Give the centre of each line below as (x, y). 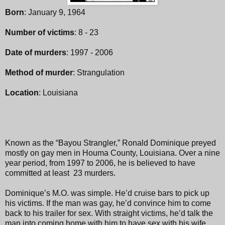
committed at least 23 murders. (60, 173)
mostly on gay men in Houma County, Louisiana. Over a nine (113, 153)
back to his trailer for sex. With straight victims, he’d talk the (109, 213)
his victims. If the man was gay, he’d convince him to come (108, 203)
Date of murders (36, 52)
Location (22, 92)
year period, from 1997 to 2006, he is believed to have (100, 163)
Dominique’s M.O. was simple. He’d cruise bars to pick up (107, 193)
